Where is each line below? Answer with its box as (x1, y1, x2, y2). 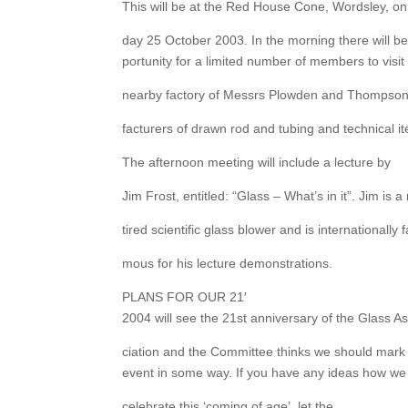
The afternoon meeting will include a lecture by (122, 155, 392, 170)
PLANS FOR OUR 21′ (122, 290, 248, 305)
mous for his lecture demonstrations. (122, 256, 333, 271)
